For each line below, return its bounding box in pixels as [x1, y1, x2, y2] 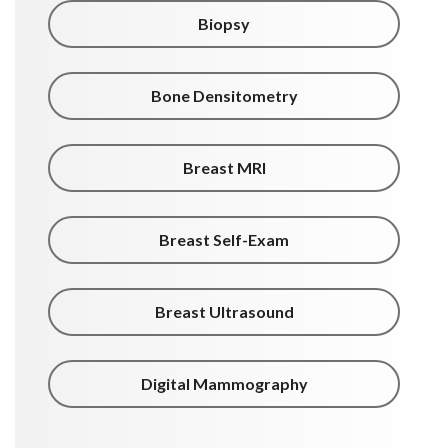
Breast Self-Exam [159, 230, 289, 250]
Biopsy [198, 14, 250, 34]
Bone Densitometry [150, 86, 298, 106]
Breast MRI [182, 158, 266, 178]
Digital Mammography [140, 374, 308, 394]
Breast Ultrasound [154, 302, 294, 322]
